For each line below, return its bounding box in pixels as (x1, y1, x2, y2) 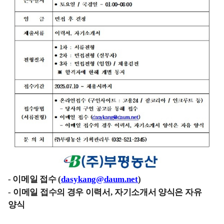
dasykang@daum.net (61, 174, 138, 184)
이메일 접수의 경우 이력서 (13, 187, 110, 197)
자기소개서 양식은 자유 (114, 187, 202, 197)
